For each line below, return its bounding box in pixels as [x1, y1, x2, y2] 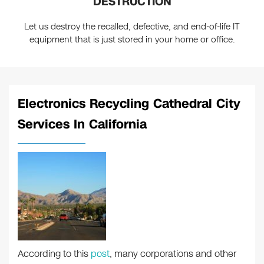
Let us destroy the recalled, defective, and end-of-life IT [24, 21, 240, 33]
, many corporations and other [110, 247, 236, 261]
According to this [18, 247, 91, 261]
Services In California [18, 115, 147, 134]
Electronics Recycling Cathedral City [18, 95, 240, 113]
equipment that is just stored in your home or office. [29, 34, 235, 46]
